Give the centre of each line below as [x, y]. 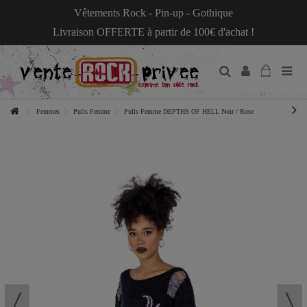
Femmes [48, 111]
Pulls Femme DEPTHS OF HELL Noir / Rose [189, 111]
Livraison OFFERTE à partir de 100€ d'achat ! [153, 32]
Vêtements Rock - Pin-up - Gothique [153, 13]
